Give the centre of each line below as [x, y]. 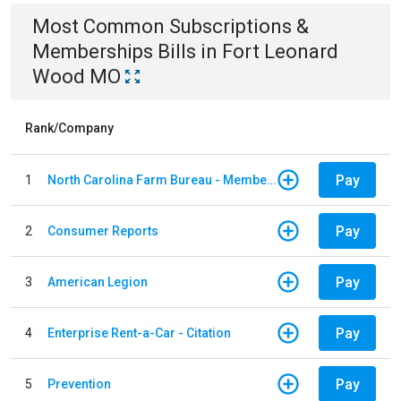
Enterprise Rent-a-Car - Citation [139, 333]
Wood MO [77, 77]
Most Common [101, 26]
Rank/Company [69, 128]
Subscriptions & [239, 26]
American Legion [98, 282]
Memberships [93, 51]
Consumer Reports [103, 230]
